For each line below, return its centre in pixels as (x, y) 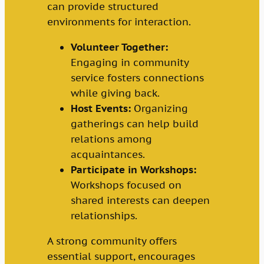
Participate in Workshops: (133, 170)
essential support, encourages (121, 256)
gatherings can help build (134, 124)
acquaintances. (108, 155)
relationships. (104, 216)
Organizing (159, 109)
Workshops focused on (126, 185)
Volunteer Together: (119, 47)
